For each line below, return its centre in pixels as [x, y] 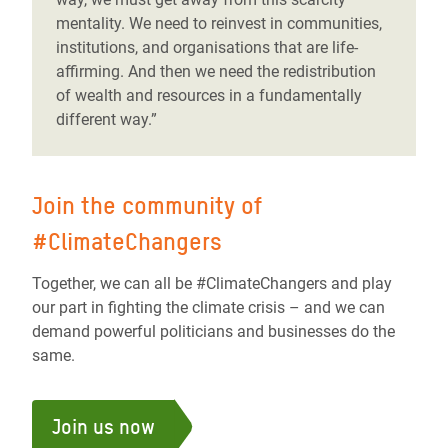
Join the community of [147, 206]
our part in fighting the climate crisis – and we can [208, 308]
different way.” [106, 120]
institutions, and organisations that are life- [207, 48]
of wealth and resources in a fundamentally [209, 96]
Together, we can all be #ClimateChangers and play [212, 284]
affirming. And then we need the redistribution [216, 72]
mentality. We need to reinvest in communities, [219, 24]
